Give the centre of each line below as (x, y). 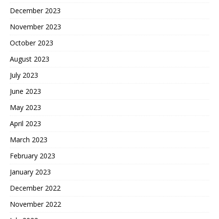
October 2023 (32, 43)
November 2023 (35, 26)
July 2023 (24, 75)
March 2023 (29, 139)
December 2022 (35, 188)
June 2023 (25, 91)
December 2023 (35, 10)
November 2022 (35, 204)
